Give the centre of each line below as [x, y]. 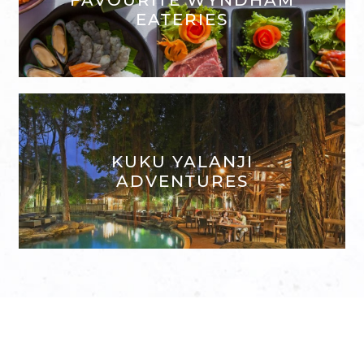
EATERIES [182, 19]
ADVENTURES [182, 181]
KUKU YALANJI [182, 161]
